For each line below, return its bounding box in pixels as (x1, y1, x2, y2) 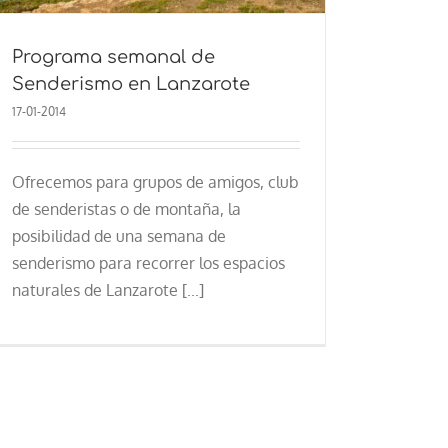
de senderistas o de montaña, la (11, 198, 241, 219)
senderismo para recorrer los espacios (11, 252, 285, 273)
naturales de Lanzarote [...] (11, 279, 204, 300)
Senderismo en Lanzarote (11, 73, 250, 94)
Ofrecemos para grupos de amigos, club (11, 171, 299, 192)
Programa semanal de (11, 46, 215, 67)
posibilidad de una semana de (11, 225, 226, 246)
